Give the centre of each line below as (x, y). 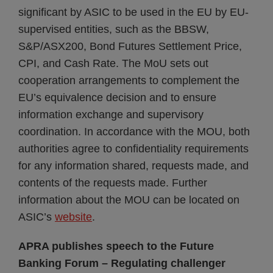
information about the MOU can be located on (129, 200)
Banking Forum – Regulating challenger (122, 263)
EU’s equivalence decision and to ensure (117, 97)
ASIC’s (37, 217)
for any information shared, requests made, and (133, 166)
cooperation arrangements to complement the (129, 80)
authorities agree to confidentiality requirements (133, 149)
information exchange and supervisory (111, 115)
